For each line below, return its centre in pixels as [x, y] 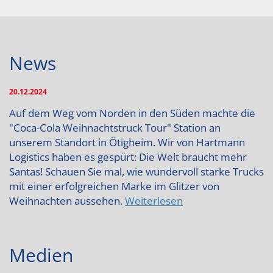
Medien [41, 255]
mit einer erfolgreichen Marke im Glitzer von [114, 186]
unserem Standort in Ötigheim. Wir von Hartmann [127, 142]
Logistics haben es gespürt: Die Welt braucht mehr [128, 157]
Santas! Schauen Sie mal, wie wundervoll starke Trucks [136, 172]
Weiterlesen [154, 201]
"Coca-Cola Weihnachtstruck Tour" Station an [115, 128]
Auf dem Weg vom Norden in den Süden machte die [132, 113]
